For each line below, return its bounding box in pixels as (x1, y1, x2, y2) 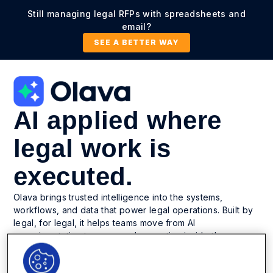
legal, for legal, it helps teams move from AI (13, 217, 196, 228)
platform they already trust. (13, 243, 126, 253)
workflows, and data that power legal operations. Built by (13, 204, 253, 215)
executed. (13, 161, 133, 191)
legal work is (13, 133, 171, 163)
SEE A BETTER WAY (93, 38, 180, 47)
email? (122, 21, 151, 32)
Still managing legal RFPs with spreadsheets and (27, 9, 246, 19)
